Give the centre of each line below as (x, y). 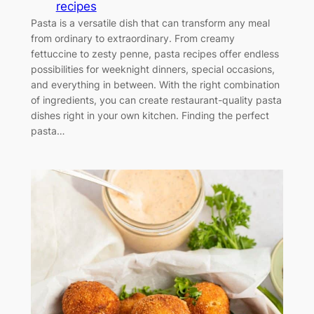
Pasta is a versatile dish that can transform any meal (150, 22)
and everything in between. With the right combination (155, 84)
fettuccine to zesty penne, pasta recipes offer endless (155, 53)
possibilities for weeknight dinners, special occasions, (152, 69)
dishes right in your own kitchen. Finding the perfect (150, 115)
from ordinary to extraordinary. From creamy (132, 38)
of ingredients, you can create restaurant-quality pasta (156, 100)
